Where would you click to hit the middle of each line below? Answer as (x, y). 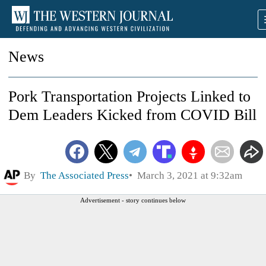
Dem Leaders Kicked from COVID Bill (132, 115)
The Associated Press (85, 175)
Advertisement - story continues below (133, 200)
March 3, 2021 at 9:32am (187, 175)
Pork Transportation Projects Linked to (129, 96)
